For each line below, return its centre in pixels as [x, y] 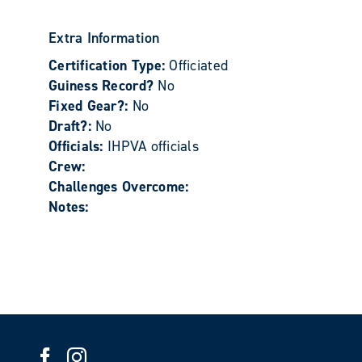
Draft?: [72, 126]
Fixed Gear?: [90, 106]
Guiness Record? [103, 86]
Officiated [199, 65]
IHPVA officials [153, 146]
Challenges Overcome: [119, 187]
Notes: [69, 207]
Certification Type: [109, 65]
